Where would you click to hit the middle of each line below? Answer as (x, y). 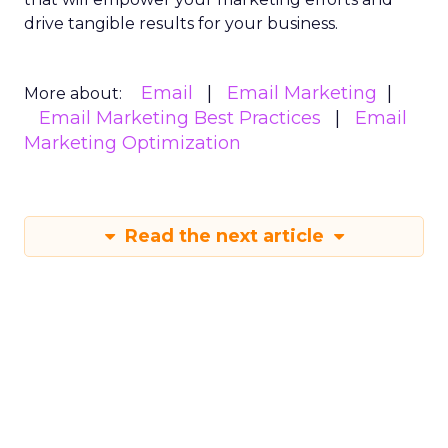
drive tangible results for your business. (181, 23)
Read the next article (224, 236)
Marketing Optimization (132, 143)
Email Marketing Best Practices (180, 118)
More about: (73, 93)
